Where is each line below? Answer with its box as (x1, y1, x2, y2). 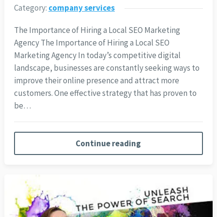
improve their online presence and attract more (14, 75, 179, 86)
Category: (14, 2, 48, 14)
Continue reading (76, 138, 141, 149)
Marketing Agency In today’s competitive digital (14, 50, 181, 61)
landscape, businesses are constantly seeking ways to (14, 62, 200, 74)
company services (48, 2, 115, 14)
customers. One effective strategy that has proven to (14, 88, 197, 99)
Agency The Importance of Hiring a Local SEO (14, 37, 170, 48)
